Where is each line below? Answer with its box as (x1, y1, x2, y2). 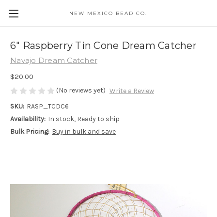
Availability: (10, 115, 46, 124)
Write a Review (109, 87, 154, 95)
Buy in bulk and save (51, 127, 116, 136)
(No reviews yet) (56, 86, 106, 94)
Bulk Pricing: (10, 127, 49, 136)
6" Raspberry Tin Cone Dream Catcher (10, 40, 197, 52)
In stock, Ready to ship (47, 115, 120, 124)
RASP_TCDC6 (26, 102, 69, 111)
